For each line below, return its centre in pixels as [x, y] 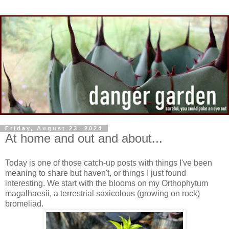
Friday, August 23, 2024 [54, 128]
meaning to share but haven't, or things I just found [96, 173]
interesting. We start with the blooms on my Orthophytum [107, 183]
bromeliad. [24, 203]
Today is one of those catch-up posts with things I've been [109, 163]
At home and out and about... [84, 138]
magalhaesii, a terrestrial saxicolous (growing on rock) [102, 193]
